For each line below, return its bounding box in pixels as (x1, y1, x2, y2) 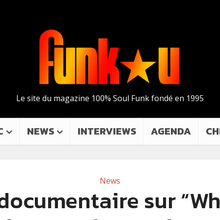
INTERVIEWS (78, 124, 136, 138)
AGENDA (151, 124, 191, 138)
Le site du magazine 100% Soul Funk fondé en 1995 (16, 93, 204, 104)
